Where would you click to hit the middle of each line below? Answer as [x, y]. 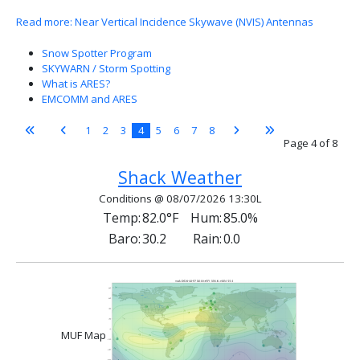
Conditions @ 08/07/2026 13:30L [180, 199]
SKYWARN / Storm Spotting [106, 69]
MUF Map [84, 335]
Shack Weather [180, 178]
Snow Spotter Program [97, 53]
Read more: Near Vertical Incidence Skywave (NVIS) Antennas [165, 22]
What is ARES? [76, 84]
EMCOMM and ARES [90, 99]
